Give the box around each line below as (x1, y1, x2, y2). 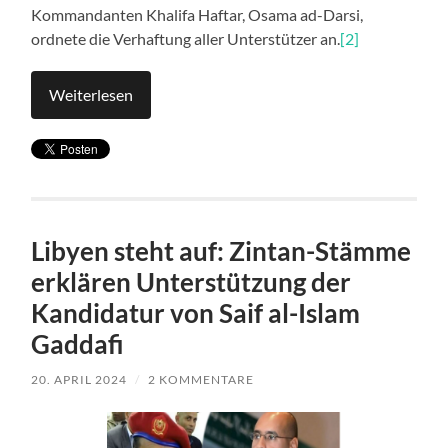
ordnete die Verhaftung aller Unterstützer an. (31, 28, 341, 48)
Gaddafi (31, 327, 125, 360)
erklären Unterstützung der (31, 265, 352, 298)
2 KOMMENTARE (148, 371, 255, 387)
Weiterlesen (49, 84, 134, 104)
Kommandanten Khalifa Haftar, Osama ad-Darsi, (31, 4, 364, 24)
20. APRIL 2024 (31, 371, 128, 387)
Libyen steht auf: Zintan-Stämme (31, 234, 412, 267)
